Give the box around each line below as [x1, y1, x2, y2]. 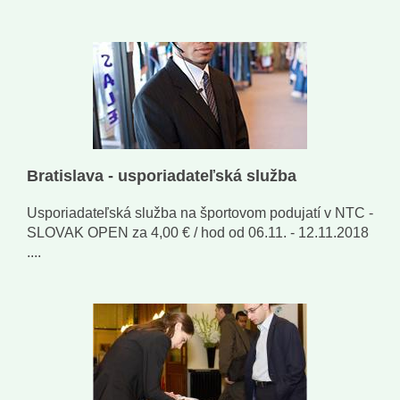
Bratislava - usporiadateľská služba [27, 167, 296, 186]
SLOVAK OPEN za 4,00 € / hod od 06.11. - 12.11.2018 [27, 225, 369, 241]
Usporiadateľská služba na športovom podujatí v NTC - [27, 205, 373, 221]
